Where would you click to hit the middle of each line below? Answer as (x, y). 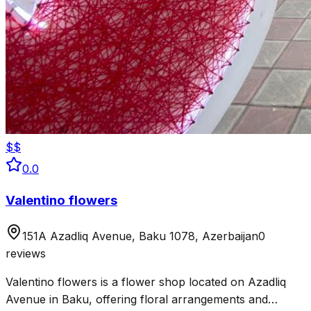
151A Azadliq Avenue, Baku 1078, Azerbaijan (140, 236)
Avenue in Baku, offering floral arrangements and (137, 300)
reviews (26, 254)
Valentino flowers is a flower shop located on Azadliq (146, 282)
